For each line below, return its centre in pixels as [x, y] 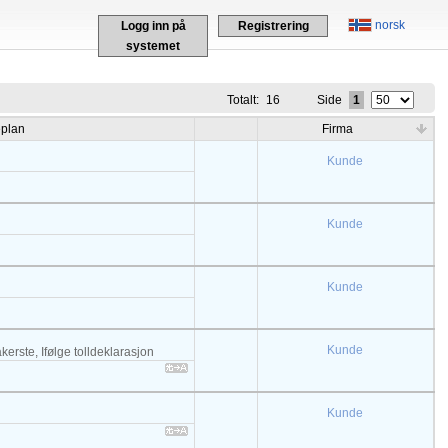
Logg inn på [153, 26]
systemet [153, 46]
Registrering [273, 26]
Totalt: [245, 100]
